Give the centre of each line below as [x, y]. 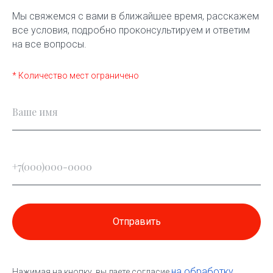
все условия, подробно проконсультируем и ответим [131, 30]
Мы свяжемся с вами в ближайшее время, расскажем [136, 16]
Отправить [136, 222]
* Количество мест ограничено [76, 76]
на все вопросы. [49, 44]
